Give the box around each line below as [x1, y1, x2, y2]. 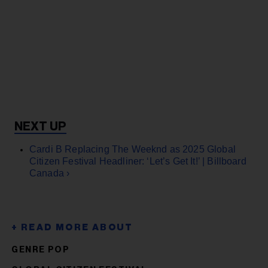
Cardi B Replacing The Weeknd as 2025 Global [29, 144, 236, 154]
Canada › [29, 167, 70, 178]
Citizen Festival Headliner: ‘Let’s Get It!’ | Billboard [29, 156, 246, 166]
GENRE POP [11, 245, 70, 254]
